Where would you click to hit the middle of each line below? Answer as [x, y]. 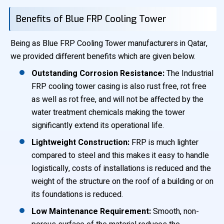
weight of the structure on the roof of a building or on [122, 181]
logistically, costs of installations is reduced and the [121, 168]
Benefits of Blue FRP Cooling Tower [91, 19]
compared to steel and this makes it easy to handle [120, 155]
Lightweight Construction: [80, 142]
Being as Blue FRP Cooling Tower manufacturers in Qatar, [109, 43]
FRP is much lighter [164, 142]
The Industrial [189, 73]
